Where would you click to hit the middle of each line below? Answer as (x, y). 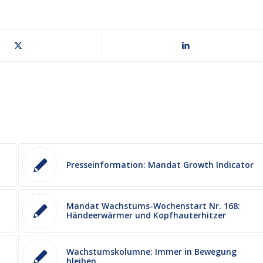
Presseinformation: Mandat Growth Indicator (160, 164)
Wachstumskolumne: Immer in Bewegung (152, 251)
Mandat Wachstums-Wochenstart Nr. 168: (154, 205)
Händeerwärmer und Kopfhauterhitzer (146, 215)
